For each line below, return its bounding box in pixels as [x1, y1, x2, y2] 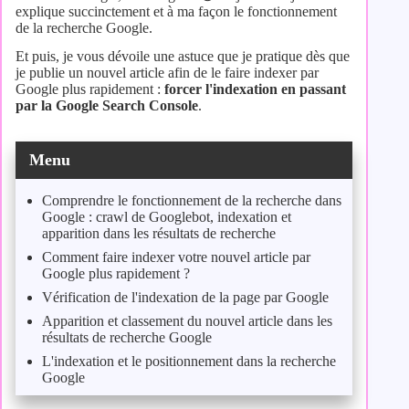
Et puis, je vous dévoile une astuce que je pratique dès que [16, 47, 350, 64]
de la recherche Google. [16, 20, 152, 37]
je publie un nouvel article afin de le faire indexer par [16, 64, 319, 80]
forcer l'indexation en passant [164, 80, 346, 97]
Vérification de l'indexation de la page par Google [41, 289, 329, 306]
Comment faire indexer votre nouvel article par [41, 249, 310, 266]
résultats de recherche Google [41, 330, 212, 346]
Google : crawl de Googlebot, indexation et [41, 209, 291, 225]
